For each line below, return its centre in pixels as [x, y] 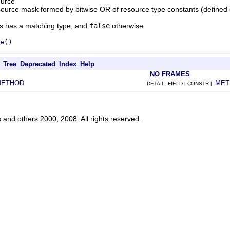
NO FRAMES [170, 74]
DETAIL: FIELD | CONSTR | [181, 83]
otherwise [127, 26]
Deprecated [38, 64]
